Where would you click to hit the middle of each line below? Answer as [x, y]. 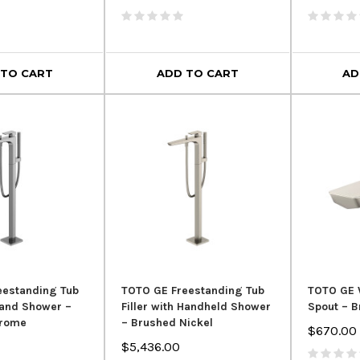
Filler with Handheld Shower [196, 306]
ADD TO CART [197, 73]
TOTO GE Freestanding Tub [193, 290]
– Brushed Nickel [168, 322]
